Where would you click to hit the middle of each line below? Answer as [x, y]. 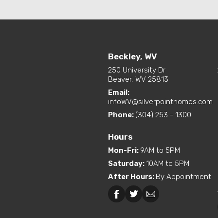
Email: [119, 92]
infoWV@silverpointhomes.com [160, 102]
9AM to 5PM [160, 150]
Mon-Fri [122, 150]
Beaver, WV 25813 [138, 79]
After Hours [130, 177]
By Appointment [183, 177]
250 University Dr [137, 70]
